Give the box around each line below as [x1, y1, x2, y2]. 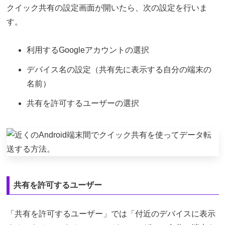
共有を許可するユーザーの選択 [26, 99, 139, 108]
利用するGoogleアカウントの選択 [26, 45, 149, 54]
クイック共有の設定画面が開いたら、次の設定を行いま [6, 3, 207, 12]
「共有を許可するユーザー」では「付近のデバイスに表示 [6, 209, 215, 218]
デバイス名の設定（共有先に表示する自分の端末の [26, 65, 211, 74]
